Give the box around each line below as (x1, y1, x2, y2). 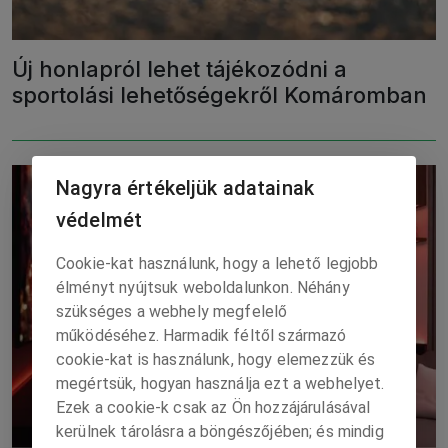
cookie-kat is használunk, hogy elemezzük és (56, 350, 376, 369)
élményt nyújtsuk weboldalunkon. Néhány (56, 278, 350, 297)
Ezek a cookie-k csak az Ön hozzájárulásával (56, 398, 371, 417)
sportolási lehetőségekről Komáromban (12, 82, 427, 109)
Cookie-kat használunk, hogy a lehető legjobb (56, 254, 379, 273)
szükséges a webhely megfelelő (56, 302, 288, 321)
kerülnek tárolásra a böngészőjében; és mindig (56, 422, 384, 441)
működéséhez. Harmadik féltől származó (56, 326, 347, 345)
